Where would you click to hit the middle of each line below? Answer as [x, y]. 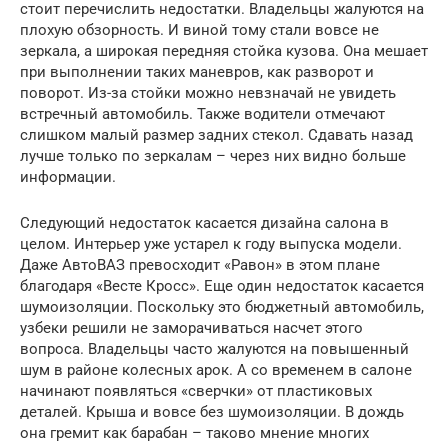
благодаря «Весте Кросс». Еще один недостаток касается [222, 285]
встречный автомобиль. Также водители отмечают [202, 113]
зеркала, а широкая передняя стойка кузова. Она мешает [224, 50]
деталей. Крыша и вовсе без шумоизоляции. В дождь [212, 411]
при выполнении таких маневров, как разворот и [197, 71]
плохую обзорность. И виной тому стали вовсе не [199, 29]
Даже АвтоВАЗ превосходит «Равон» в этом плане [200, 264]
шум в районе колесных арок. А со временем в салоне [216, 369]
